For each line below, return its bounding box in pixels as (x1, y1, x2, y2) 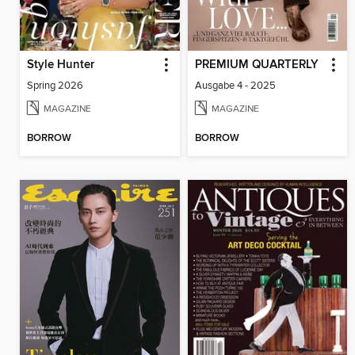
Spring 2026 (27, 79, 83, 93)
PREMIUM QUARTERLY (194, 58, 319, 73)
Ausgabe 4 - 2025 (194, 79, 276, 93)
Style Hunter (27, 58, 94, 73)
